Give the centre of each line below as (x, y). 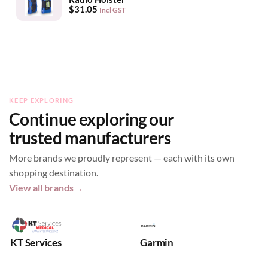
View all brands (41, 188)
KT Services (36, 242)
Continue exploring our (92, 119)
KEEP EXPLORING (42, 100)
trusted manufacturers (90, 137)
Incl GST (112, 10)
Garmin (157, 242)
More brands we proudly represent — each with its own (122, 158)
